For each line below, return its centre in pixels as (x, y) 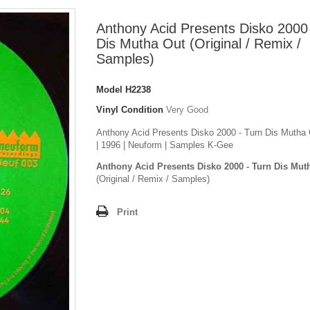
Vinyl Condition (130, 110)
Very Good (187, 110)
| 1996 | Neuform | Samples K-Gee (165, 145)
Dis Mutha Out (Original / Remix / (199, 44)
